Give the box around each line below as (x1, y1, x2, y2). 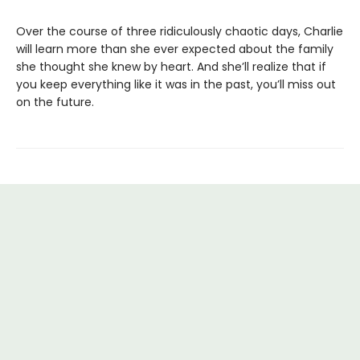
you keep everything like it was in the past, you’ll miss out (16, 76, 336, 92)
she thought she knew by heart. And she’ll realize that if (16, 59, 326, 75)
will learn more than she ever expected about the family (16, 41, 333, 57)
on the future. (16, 94, 94, 110)
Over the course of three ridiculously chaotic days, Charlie (16, 23, 343, 39)
